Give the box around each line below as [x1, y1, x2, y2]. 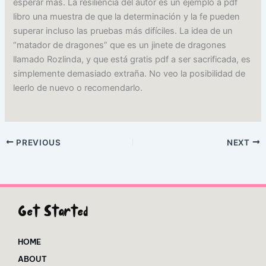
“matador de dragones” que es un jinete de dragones [13, 40, 227, 51]
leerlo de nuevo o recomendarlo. [13, 83, 143, 94]
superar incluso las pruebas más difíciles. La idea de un [13, 26, 233, 37]
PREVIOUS [14, 137, 61, 147]
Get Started [18, 202, 88, 224]
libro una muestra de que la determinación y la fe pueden [13, 11, 240, 23]
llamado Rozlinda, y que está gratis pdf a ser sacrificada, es [13, 54, 251, 65]
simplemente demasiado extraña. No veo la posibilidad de [13, 68, 246, 80]
